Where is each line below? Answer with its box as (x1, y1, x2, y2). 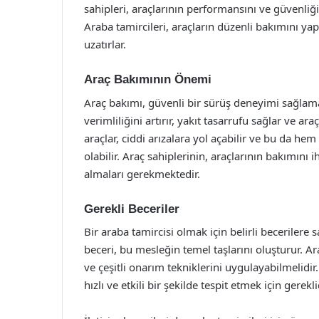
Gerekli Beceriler (84, 202, 179, 216)
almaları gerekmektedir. (84, 166, 200, 181)
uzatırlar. (84, 37, 126, 51)
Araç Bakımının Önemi (84, 73, 211, 86)
